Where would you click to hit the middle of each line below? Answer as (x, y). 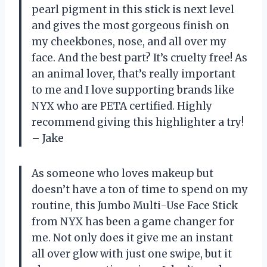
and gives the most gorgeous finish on (131, 25)
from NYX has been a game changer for (133, 221)
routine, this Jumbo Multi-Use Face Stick (135, 205)
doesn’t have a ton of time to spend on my (140, 189)
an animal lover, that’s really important (133, 74)
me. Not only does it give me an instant (132, 237)
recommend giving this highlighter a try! (138, 122)
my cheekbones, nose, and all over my (129, 41)
